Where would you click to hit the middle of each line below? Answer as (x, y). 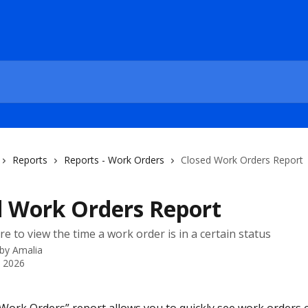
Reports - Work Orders (114, 160)
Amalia (27, 250)
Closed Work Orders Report (242, 160)
